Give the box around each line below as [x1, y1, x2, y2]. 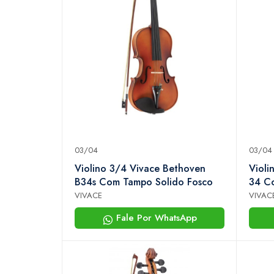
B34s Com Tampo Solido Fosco [75, 175, 213, 190]
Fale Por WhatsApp [113, 211, 197, 225]
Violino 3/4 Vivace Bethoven [75, 161, 206, 176]
